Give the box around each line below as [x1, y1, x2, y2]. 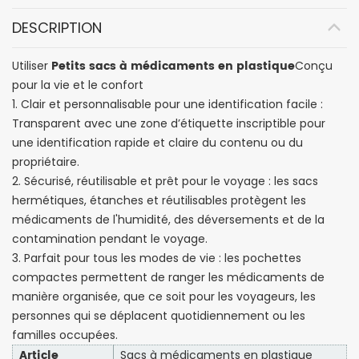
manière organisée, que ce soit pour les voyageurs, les [12, 288, 316, 305]
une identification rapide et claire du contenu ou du [12, 134, 303, 151]
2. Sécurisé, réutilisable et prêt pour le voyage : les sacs [12, 172, 318, 189]
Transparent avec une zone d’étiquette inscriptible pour [12, 115, 325, 131]
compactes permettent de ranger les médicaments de [12, 268, 325, 285]
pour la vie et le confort [12, 76, 143, 93]
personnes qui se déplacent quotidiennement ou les [12, 307, 305, 324]
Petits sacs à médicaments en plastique [51, 56, 295, 75]
